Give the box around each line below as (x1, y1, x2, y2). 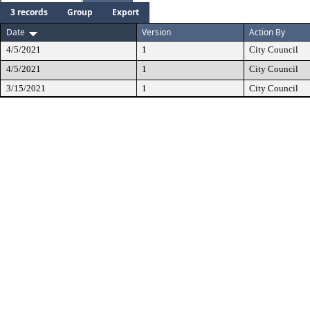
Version (142, 26, 171, 38)
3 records (10, 6, 48, 18)
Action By (249, 26, 285, 38)
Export (112, 6, 139, 18)
